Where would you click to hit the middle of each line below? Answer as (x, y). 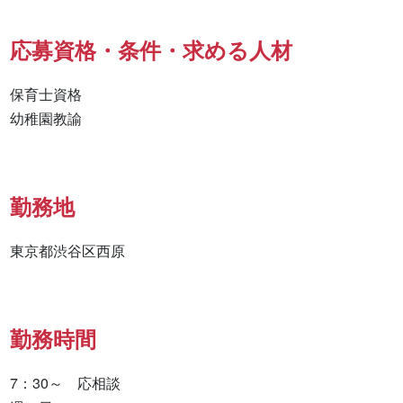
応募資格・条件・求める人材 (152, 50)
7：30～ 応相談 (66, 383)
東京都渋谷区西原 (68, 251)
